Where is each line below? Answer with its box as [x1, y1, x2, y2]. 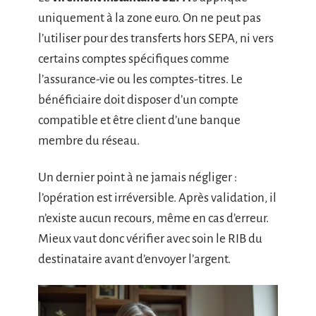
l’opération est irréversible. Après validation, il [38, 190, 276, 205]
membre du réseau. [38, 134, 140, 147]
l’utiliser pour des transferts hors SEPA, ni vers [38, 32, 274, 45]
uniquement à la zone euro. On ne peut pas [38, 11, 261, 25]
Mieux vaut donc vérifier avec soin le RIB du [38, 231, 262, 245]
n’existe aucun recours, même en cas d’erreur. [38, 211, 269, 225]
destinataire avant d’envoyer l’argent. [38, 252, 231, 266]
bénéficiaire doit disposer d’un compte [38, 93, 238, 107]
